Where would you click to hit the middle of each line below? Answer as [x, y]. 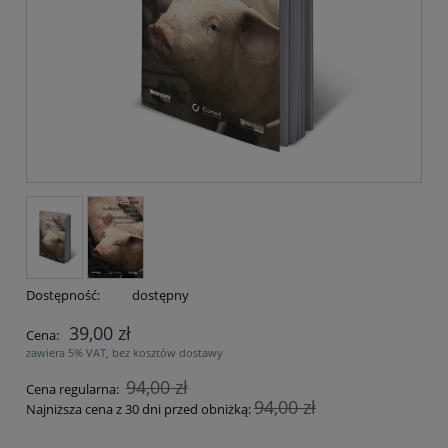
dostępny [160, 294]
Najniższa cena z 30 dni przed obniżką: [140, 408]
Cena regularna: [74, 388]
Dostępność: [63, 294]
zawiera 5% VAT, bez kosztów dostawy [124, 352]
